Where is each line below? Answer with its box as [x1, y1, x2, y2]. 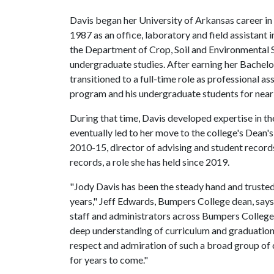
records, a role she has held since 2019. [70, 156, 229, 168]
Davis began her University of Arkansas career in [70, 14, 272, 26]
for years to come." [70, 254, 148, 265]
